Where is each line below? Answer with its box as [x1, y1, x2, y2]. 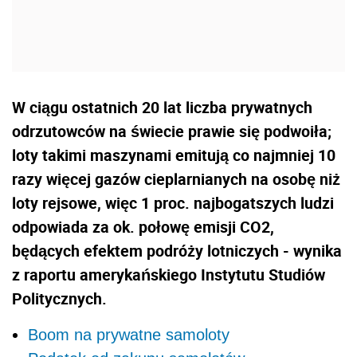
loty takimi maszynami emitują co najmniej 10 [12, 143, 335, 166]
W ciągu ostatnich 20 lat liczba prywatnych [12, 96, 312, 118]
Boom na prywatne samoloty [28, 325, 234, 343]
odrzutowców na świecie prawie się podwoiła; [12, 120, 331, 142]
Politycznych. [12, 287, 107, 309]
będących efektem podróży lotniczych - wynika [12, 239, 342, 261]
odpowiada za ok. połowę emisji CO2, [12, 215, 274, 237]
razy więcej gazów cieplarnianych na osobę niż [12, 167, 340, 190]
